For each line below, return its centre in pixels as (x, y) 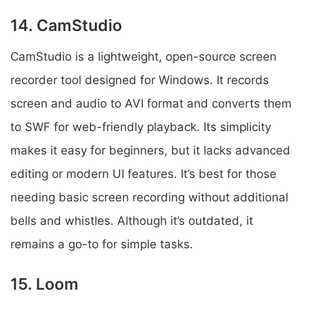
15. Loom (44, 284)
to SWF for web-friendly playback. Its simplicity (141, 127)
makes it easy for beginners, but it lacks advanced (150, 150)
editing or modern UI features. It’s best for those (143, 173)
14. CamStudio (66, 26)
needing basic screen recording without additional (149, 197)
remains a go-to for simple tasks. (102, 244)
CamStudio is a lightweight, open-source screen (143, 56)
